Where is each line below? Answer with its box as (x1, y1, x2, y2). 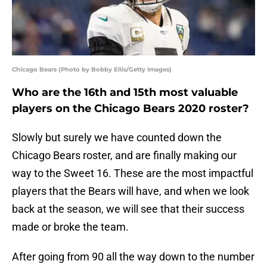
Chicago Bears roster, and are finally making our (12, 149, 237, 162)
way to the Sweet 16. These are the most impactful (12, 167, 253, 180)
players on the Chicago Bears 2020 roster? (12, 102, 249, 116)
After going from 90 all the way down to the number (12, 250, 254, 263)
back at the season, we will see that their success (12, 203, 244, 216)
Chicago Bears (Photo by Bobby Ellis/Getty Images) (12, 66, 172, 74)
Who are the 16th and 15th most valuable (12, 86, 238, 100)
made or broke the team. (12, 221, 129, 234)
